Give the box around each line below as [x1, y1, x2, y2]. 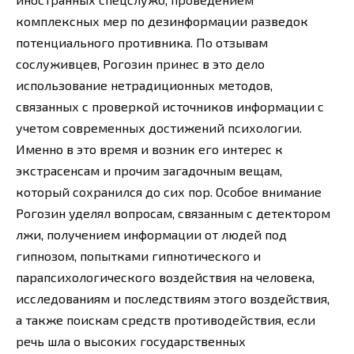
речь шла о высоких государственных [16, 333, 246, 349]
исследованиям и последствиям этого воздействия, [16, 291, 330, 307]
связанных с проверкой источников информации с [16, 99, 324, 115]
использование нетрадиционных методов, [16, 77, 273, 93]
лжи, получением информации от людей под [16, 227, 287, 243]
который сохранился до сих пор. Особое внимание [16, 184, 322, 200]
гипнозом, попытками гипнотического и [16, 248, 261, 264]
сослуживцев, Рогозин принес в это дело [16, 56, 265, 72]
